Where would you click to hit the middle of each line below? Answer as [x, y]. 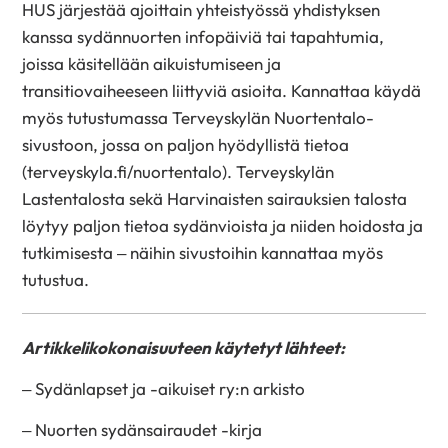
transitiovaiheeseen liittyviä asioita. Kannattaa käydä [222, 90]
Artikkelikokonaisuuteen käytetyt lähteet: [184, 348]
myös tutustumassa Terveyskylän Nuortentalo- [198, 117]
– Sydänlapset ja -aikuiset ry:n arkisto [164, 388]
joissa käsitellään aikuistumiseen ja [152, 63]
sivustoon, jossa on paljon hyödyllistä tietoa [186, 144]
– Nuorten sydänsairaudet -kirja [142, 429]
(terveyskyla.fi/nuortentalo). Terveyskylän [178, 171]
